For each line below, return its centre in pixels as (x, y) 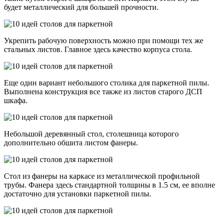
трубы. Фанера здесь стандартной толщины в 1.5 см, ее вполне (110, 185)
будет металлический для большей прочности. (81, 7)
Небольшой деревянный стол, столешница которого (91, 134)
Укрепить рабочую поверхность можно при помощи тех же (104, 41)
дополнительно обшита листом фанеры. (71, 143)
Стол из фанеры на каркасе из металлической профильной (102, 176)
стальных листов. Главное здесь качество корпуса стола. (98, 50)
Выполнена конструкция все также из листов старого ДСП (103, 92)
